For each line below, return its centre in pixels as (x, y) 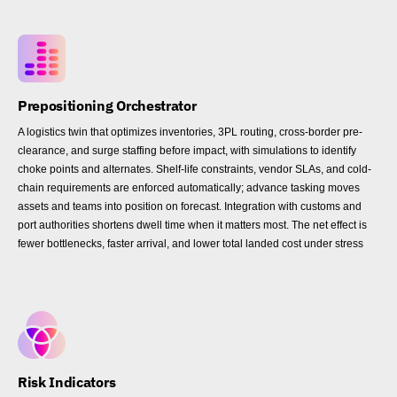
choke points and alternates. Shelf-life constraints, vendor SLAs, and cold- (195, 170)
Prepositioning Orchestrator (107, 106)
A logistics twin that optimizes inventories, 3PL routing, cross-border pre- (190, 132)
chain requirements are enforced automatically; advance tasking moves (189, 188)
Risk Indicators (67, 382)
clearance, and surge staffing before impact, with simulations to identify (187, 151)
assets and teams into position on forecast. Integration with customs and (190, 207)
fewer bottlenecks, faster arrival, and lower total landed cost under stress (191, 244)
